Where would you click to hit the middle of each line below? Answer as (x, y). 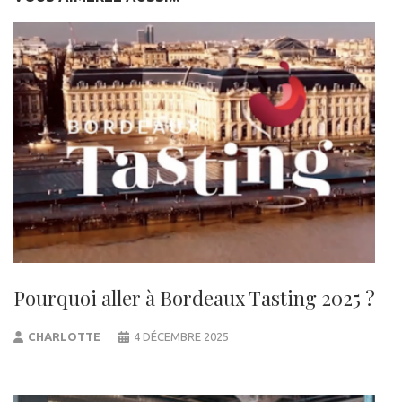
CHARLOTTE (65, 337)
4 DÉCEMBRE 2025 (181, 337)
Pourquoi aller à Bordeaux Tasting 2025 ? (194, 298)
